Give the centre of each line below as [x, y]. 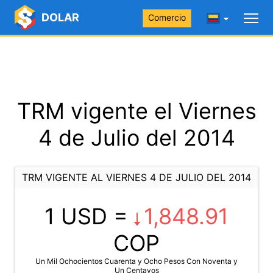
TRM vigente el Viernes [136, 111]
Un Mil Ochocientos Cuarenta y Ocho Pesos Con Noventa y [136, 261]
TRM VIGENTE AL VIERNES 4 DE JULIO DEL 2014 [136, 177]
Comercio [167, 17]
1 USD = [89, 216]
